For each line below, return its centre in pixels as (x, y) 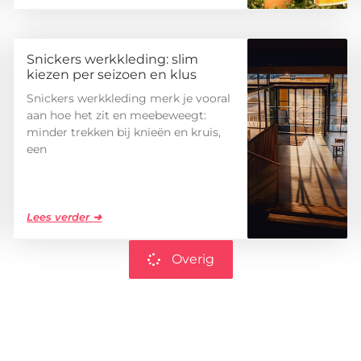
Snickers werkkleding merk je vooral (129, 99)
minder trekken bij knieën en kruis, (124, 133)
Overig (193, 259)
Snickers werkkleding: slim (113, 60)
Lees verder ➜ (64, 217)
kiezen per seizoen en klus (112, 75)
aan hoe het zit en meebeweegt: (117, 116)
